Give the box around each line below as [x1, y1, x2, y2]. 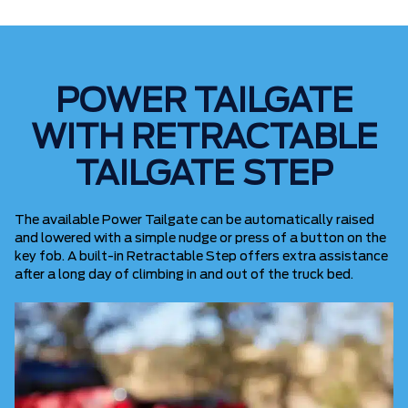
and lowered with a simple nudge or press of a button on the [15, 232, 386, 246]
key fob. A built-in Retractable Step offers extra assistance [15, 250, 388, 264]
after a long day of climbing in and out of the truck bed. [15, 269, 353, 282]
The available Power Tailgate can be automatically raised [15, 214, 374, 228]
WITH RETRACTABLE [30, 122, 378, 156]
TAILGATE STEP [75, 158, 333, 192]
